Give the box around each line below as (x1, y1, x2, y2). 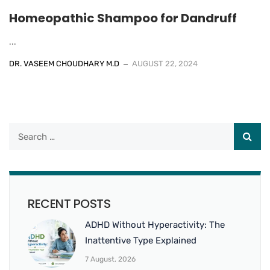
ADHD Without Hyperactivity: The (85, 219, 225, 231)
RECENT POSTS (28, 195, 110, 213)
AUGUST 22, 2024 (132, 59, 198, 69)
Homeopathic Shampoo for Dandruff (9, 10, 237, 27)
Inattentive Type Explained (85, 235, 196, 246)
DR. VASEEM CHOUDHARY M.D (9, 59, 119, 69)
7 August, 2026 (85, 255, 136, 264)
